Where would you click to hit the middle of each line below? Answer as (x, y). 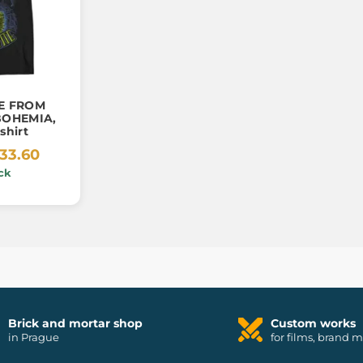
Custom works (313, 323)
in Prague (33, 337)
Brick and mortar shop (75, 323)
